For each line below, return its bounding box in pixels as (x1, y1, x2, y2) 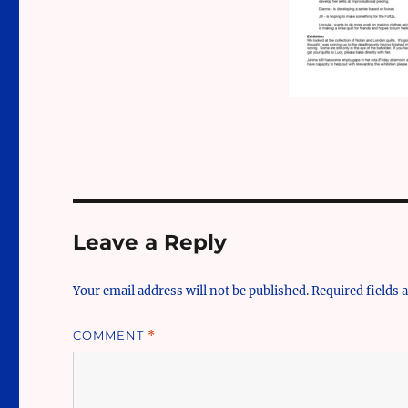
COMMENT (73, 328, 148, 342)
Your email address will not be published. (73, 283, 310, 299)
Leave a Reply (73, 229, 228, 255)
